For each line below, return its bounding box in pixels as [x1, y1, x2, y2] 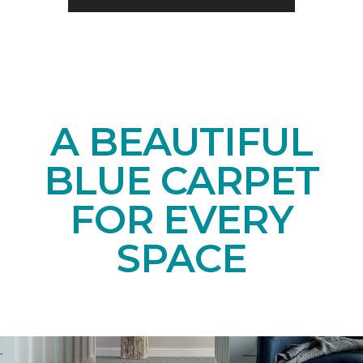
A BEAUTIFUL [50, 118, 313, 166]
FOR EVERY [70, 196, 293, 244]
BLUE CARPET [43, 157, 320, 205]
